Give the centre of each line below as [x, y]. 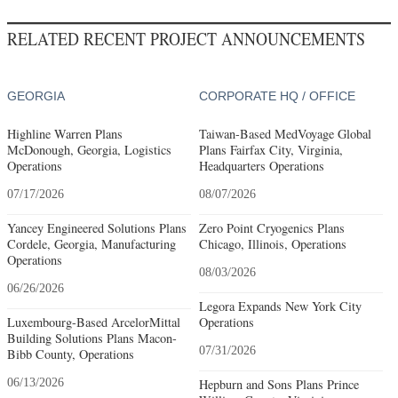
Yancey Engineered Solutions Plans [97, 227]
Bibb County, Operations [71, 354]
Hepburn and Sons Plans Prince [279, 384]
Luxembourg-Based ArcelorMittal [94, 322]
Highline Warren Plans [65, 133]
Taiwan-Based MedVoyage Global [285, 133]
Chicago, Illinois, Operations [272, 243]
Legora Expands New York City [280, 306]
